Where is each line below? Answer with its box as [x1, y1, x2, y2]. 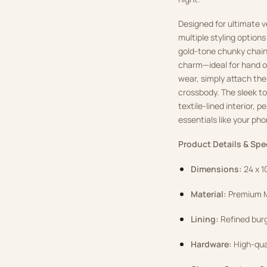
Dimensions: [191, 163, 243, 175]
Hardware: [191, 238, 232, 250]
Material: [191, 188, 227, 200]
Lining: [191, 213, 219, 225]
